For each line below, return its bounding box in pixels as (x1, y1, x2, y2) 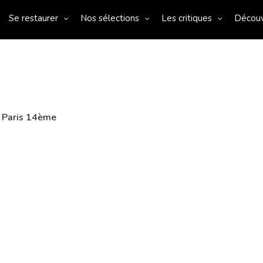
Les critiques (161, 12, 212, 24)
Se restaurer (9, 12, 58, 24)
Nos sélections (80, 12, 139, 24)
